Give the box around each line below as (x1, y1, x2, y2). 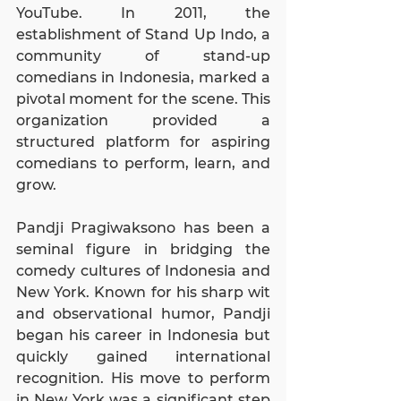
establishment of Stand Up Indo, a (16, 26, 270, 44)
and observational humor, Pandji (16, 305, 270, 323)
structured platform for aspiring (16, 133, 270, 151)
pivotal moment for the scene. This (16, 90, 270, 108)
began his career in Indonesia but (16, 327, 270, 345)
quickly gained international (16, 348, 270, 366)
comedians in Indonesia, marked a (16, 69, 270, 87)
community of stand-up (16, 47, 270, 65)
